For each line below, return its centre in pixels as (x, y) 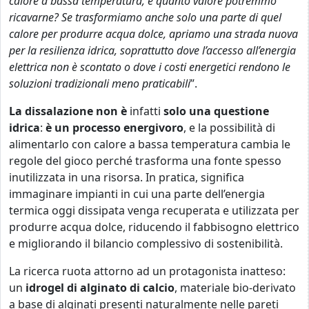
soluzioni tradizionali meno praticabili (100, 83)
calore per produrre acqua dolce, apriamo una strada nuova (153, 34)
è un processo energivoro (114, 128)
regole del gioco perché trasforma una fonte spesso (145, 161)
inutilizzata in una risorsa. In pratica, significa (127, 177)
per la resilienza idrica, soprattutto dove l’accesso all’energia (152, 50)
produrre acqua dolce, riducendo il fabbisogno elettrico (154, 227)
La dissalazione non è (69, 111)
